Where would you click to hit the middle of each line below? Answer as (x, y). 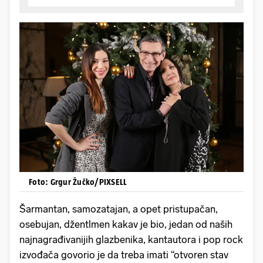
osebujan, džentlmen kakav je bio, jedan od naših (126, 224)
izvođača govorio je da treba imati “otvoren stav (124, 254)
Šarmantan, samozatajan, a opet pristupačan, (119, 209)
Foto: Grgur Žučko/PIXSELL (78, 181)
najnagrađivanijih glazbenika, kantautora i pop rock (131, 239)
